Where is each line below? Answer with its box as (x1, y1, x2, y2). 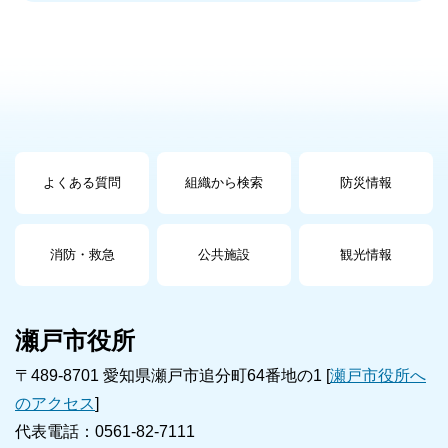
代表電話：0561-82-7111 (15, 423, 195, 441)
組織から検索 (185, 175, 263, 191)
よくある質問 (43, 175, 122, 191)
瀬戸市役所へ (330, 367, 426, 385)
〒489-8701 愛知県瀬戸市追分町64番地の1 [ (15, 367, 330, 385)
